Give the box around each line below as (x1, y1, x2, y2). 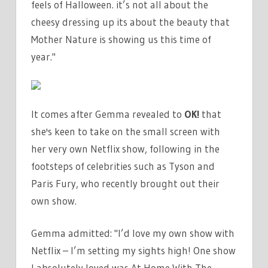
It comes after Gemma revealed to (31, 107, 184, 120)
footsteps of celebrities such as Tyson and (31, 159, 215, 172)
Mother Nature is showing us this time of (31, 32, 211, 45)
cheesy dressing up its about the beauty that (31, 15, 230, 28)
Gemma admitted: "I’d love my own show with (31, 227, 234, 240)
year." (31, 50, 56, 63)
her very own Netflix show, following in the (31, 142, 220, 155)
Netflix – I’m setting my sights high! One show (31, 244, 236, 257)
